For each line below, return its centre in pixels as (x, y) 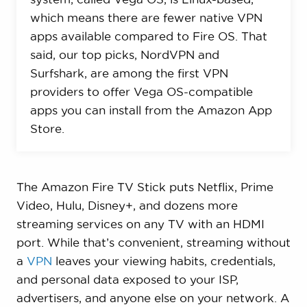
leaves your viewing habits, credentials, (163, 261)
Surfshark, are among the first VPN (129, 73)
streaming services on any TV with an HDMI (140, 224)
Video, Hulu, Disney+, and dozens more (127, 205)
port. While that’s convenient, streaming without (153, 242)
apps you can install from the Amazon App (151, 110)
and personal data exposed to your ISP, (127, 279)
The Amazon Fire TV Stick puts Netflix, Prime (145, 187)
